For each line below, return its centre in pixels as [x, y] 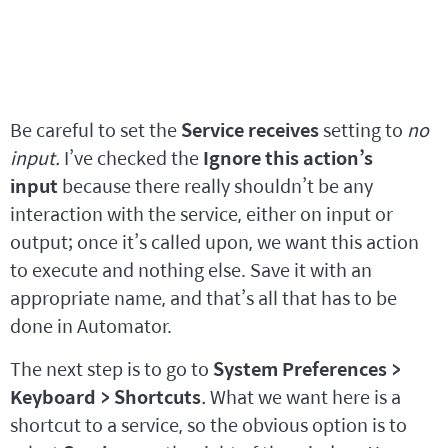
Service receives [250, 130]
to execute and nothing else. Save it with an [191, 270]
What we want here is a [303, 397]
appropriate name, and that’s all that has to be [203, 298]
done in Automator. [91, 326]
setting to [363, 130]
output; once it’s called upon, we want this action [214, 242]
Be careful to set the [95, 130]
